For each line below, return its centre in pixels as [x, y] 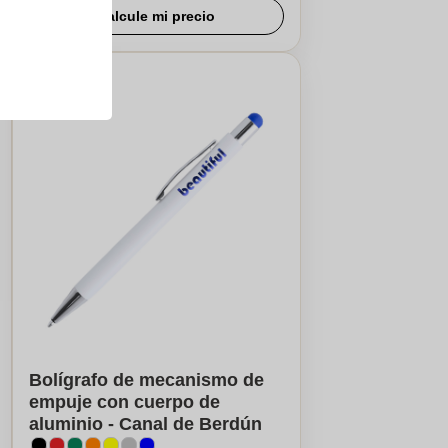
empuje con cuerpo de [124, 402]
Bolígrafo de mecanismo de [146, 380]
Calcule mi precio [156, 16]
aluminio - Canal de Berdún [145, 424]
